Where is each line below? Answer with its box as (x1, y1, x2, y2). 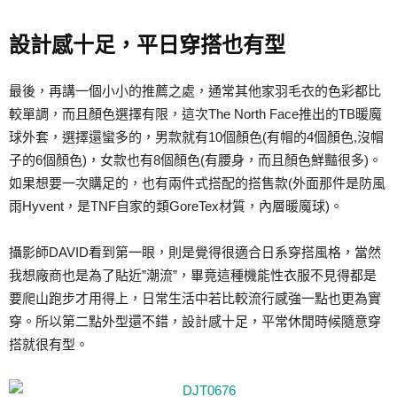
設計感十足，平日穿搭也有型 (9, 32, 285, 58)
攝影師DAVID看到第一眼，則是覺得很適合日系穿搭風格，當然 (9, 244, 381, 260)
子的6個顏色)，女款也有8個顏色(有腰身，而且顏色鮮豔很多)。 (9, 152, 382, 167)
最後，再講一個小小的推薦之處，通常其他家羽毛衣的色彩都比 (9, 82, 381, 98)
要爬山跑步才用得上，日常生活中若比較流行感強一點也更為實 (9, 290, 381, 306)
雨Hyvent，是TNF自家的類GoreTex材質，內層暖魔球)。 (9, 198, 343, 214)
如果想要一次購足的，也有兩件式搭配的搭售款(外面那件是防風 (9, 175, 385, 191)
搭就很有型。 (9, 336, 89, 352)
